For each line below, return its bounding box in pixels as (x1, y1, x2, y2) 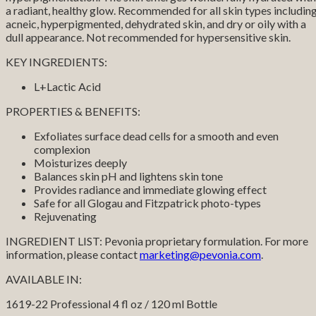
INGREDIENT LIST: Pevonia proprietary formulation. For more (6, 233, 308, 248)
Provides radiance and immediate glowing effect (34, 182, 267, 196)
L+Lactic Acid (34, 79, 101, 93)
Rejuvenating (34, 209, 97, 223)
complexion (34, 142, 90, 156)
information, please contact (6, 247, 140, 261)
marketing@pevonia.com (140, 247, 261, 261)
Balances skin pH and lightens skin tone (34, 169, 223, 183)
